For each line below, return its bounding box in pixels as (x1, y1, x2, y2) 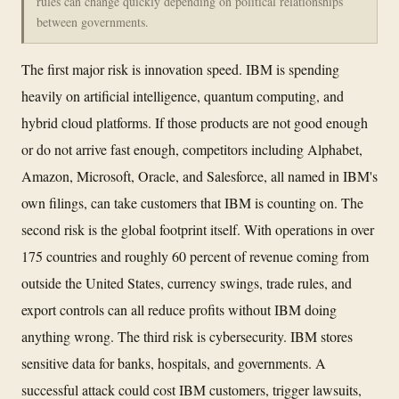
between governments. (37, 12, 149, 30)
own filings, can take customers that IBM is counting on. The (21, 192, 363, 212)
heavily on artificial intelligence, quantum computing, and (21, 85, 344, 105)
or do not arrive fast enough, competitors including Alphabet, (21, 139, 362, 159)
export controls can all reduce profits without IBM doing (21, 299, 337, 319)
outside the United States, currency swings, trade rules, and (21, 273, 352, 292)
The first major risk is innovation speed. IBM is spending (21, 59, 339, 78)
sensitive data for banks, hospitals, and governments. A (21, 353, 326, 372)
